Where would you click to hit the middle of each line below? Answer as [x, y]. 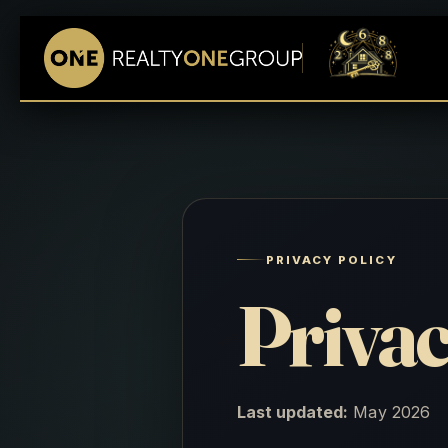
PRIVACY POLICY [331, 259]
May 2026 [389, 411]
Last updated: [292, 411]
